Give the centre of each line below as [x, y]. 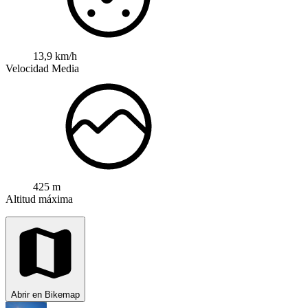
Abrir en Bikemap [45, 294]
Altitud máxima [39, 199]
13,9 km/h [55, 56]
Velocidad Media [42, 68]
